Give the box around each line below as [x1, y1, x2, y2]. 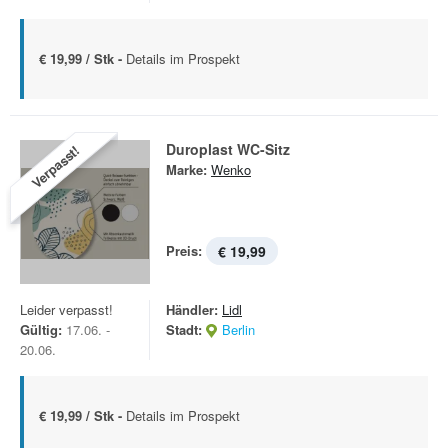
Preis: [166, 241, 202, 260]
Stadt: [166, 320, 202, 339]
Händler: [166, 300, 218, 319]
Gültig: [20, 320, 62, 339]
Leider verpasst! [20, 300, 113, 319]
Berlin [222, 320, 255, 339]
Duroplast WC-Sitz [166, 139, 290, 159]
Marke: [166, 160, 207, 179]
